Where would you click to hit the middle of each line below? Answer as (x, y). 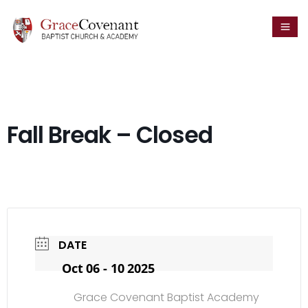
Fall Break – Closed (110, 135)
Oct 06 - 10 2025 (108, 268)
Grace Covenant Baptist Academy (166, 297)
